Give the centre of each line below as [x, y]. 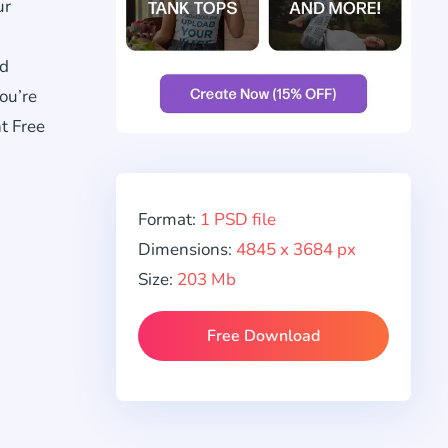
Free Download [263, 336]
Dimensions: [187, 250]
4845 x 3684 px [296, 250]
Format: [169, 220]
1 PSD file [238, 220]
